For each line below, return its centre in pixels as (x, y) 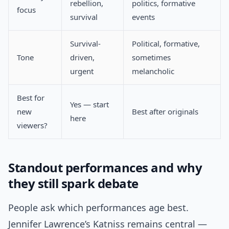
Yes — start (89, 105)
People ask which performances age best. (98, 208)
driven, (82, 58)
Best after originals (165, 112)
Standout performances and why (105, 168)
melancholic (153, 71)
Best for (31, 98)
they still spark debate (73, 184)
